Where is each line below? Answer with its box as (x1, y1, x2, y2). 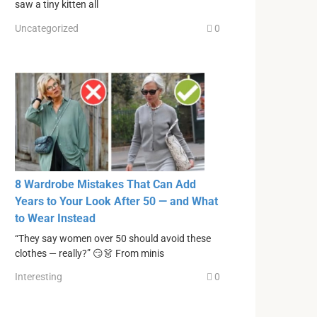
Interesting (15, 271, 62, 283)
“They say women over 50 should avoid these (15, 232, 211, 245)
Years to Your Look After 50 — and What (15, 194, 218, 208)
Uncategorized (15, 22, 79, 34)
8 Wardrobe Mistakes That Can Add (15, 177, 196, 191)
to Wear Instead (15, 211, 96, 225)
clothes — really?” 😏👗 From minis (15, 247, 164, 260)
